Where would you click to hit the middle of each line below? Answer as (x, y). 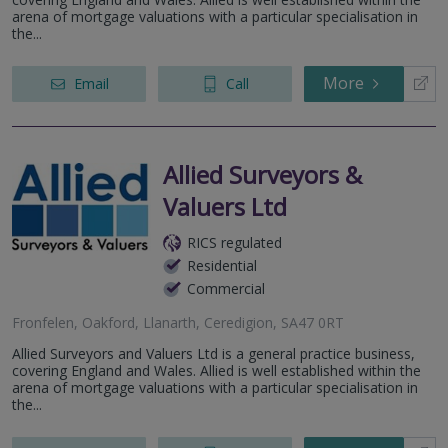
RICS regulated (234, 243)
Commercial (226, 289)
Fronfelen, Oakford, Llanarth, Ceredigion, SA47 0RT (178, 323)
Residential (222, 266)
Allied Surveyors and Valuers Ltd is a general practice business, (213, 354)
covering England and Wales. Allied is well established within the (216, 371)
